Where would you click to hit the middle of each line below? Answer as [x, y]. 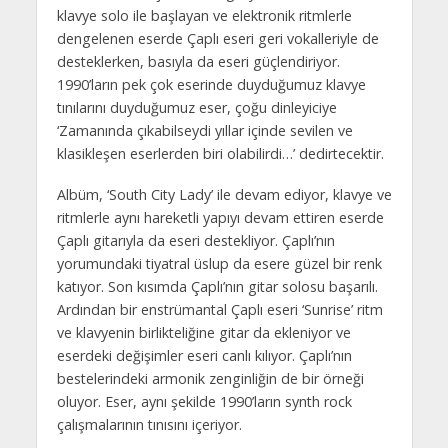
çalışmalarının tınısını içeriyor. [149, 424]
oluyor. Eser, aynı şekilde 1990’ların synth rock [204, 401]
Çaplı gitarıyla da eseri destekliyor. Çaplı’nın [195, 240]
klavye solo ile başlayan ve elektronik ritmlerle [204, 15]
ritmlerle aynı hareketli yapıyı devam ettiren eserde [220, 217]
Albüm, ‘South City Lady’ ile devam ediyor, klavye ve [224, 194]
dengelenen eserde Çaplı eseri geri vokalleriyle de [217, 38]
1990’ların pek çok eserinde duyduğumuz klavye [211, 84]
